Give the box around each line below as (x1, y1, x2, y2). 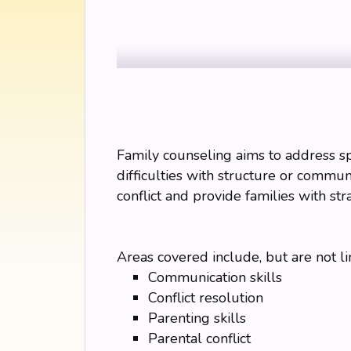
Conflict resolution (147, 288, 263, 307)
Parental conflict (147, 329, 251, 348)
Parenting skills (147, 309, 246, 327)
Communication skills (147, 268, 282, 287)
